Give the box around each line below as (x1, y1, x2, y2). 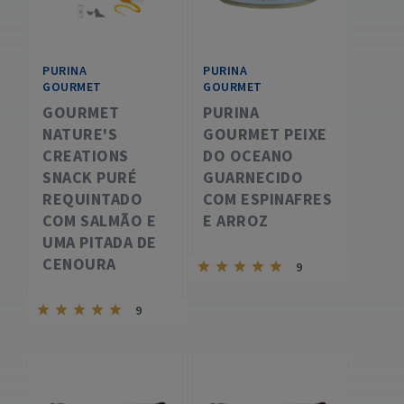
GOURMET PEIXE (203, 124, 327, 144)
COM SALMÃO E (42, 210, 156, 231)
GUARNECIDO (203, 167, 303, 188)
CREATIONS (42, 145, 129, 166)
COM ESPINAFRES (203, 188, 332, 209)
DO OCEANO (203, 145, 294, 166)
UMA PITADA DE (42, 232, 157, 252)
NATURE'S (42, 124, 117, 144)
